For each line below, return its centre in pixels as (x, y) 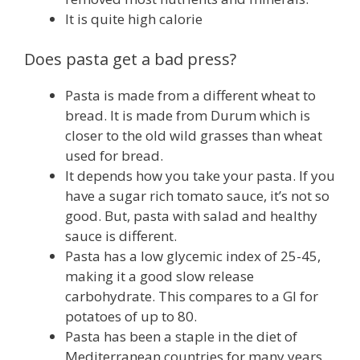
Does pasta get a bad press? (130, 59)
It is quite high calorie (134, 19)
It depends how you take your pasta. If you (200, 175)
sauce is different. (121, 235)
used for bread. (114, 155)
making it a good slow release (160, 276)
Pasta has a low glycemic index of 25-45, (193, 256)
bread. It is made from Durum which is (188, 115)
